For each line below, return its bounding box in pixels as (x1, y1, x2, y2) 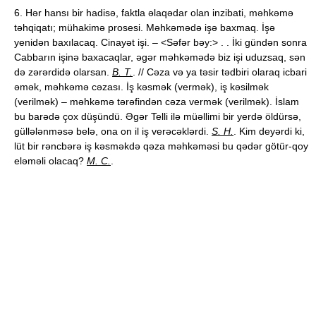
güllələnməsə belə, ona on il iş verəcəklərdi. (14, 126, 212, 137)
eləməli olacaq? (14, 155, 87, 166)
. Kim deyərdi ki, (233, 126, 305, 137)
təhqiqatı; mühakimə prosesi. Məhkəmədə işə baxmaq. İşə (14, 22, 275, 33)
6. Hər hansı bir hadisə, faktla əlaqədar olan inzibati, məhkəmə (14, 7, 293, 18)
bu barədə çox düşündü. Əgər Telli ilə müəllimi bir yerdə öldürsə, (14, 111, 301, 122)
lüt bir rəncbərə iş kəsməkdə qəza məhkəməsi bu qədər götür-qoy (14, 140, 308, 152)
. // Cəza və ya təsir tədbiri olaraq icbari (133, 66, 307, 78)
